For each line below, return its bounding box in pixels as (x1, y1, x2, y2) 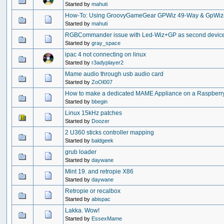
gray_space (91, 39, 121, 46)
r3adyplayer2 (91, 59, 124, 65)
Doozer (91, 117, 110, 124)
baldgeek (91, 137, 114, 143)
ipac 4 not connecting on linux (65, 50, 146, 58)
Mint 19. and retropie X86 (65, 167, 134, 175)
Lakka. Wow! (65, 206, 100, 214)
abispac (91, 195, 111, 202)
